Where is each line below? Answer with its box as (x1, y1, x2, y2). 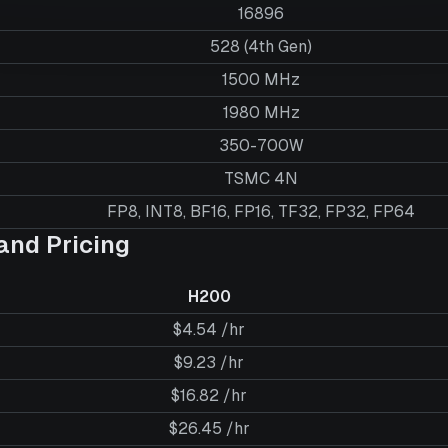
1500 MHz (222, 70, 300, 89)
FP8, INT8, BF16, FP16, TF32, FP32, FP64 (107, 202, 415, 221)
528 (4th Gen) (210, 37, 312, 56)
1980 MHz (222, 103, 300, 122)
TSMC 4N (224, 169, 298, 188)
